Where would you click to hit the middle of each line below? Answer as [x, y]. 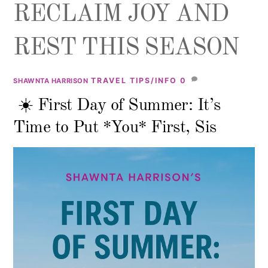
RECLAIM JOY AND [121, 15]
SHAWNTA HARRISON [51, 81]
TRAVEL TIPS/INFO [134, 81]
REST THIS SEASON [126, 49]
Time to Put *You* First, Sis [115, 127]
